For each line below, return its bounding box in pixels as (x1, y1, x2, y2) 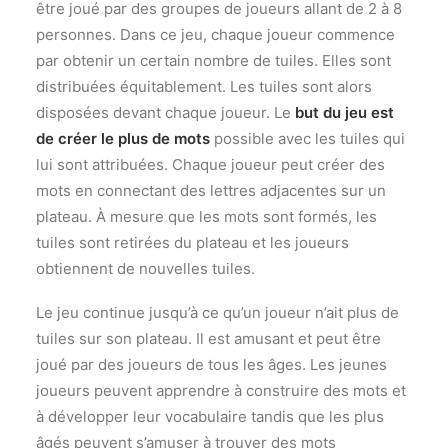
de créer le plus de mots (36, 128, 210, 148)
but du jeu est (291, 102, 394, 122)
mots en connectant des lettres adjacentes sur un (36, 180, 386, 200)
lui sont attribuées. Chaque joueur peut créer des (36, 154, 385, 174)
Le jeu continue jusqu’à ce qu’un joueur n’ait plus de (36, 302, 399, 322)
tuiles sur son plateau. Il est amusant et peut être (36, 328, 381, 348)
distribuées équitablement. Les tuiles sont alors (36, 76, 372, 96)
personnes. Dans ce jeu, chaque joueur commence (36, 24, 395, 44)
